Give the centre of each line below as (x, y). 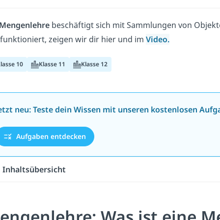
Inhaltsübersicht (34, 169)
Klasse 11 (52, 64)
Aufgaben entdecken (50, 137)
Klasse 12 (94, 64)
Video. (158, 39)
